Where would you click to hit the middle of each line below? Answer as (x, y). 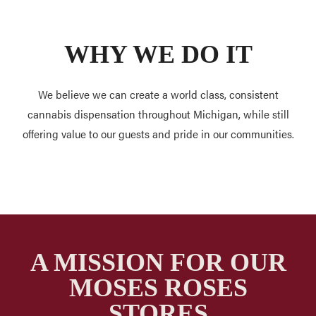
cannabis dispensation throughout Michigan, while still (158, 114)
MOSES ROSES (158, 287)
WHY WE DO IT (158, 54)
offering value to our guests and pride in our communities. (158, 133)
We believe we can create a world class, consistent (158, 94)
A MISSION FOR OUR (158, 262)
